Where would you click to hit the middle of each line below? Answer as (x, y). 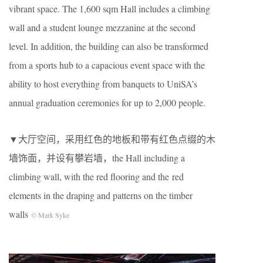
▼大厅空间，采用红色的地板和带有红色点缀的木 (112, 139)
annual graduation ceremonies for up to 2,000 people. (107, 103)
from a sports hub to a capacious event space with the (107, 65)
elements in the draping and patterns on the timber (101, 195)
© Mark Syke (50, 215)
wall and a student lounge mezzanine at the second (102, 28)
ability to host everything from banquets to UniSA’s (103, 84)
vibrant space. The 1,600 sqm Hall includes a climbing (109, 9)
